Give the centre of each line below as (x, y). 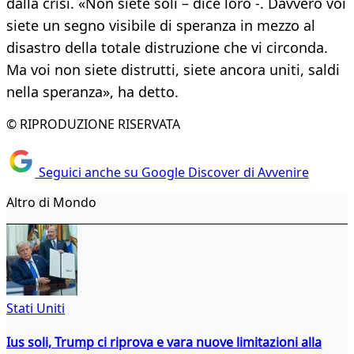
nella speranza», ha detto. (92, 92)
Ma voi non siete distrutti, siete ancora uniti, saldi (173, 70)
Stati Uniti (36, 308)
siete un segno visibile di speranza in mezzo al (161, 26)
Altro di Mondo (51, 202)
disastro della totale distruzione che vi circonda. (167, 48)
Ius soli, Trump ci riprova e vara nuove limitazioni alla (164, 342)
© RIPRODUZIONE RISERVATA (93, 124)
